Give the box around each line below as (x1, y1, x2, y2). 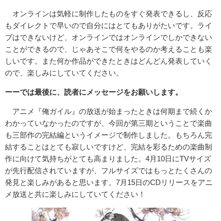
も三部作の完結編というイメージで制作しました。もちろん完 (5, 131, 212, 140)
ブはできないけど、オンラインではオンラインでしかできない (5, 33, 212, 42)
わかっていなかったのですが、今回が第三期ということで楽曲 (5, 119, 212, 128)
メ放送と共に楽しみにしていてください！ (5, 190, 146, 199)
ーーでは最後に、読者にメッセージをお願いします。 (5, 88, 183, 97)
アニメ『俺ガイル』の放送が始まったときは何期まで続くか (5, 107, 212, 116)
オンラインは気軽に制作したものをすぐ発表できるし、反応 (5, 9, 212, 18)
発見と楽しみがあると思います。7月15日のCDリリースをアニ (5, 178, 213, 187)
